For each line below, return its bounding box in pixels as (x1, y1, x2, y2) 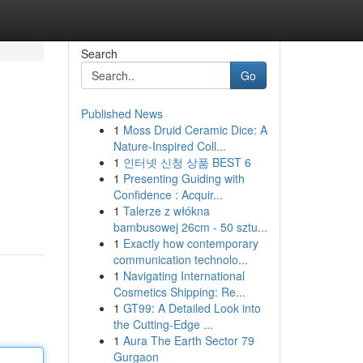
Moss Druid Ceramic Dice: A (122, 122, 267, 138)
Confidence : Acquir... (113, 186, 223, 203)
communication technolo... (113, 251, 248, 267)
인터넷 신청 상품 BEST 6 (122, 154, 251, 170)
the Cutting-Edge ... (113, 316, 213, 332)
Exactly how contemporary (122, 235, 258, 251)
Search (80, 45, 117, 62)
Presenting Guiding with (122, 170, 245, 186)
